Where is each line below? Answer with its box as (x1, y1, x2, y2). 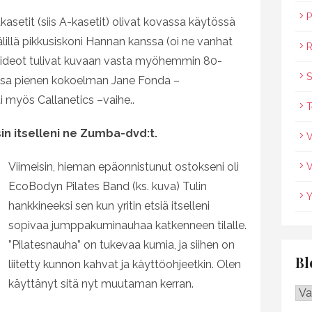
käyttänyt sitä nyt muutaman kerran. (8, 277, 194, 290)
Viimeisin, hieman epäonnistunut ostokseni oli (8, 160, 239, 173)
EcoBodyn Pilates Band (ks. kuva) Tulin (8, 180, 207, 193)
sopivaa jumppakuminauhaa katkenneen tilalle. (8, 219, 247, 232)
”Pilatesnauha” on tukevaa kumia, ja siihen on (8, 238, 235, 251)
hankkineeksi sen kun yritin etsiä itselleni (8, 199, 210, 212)
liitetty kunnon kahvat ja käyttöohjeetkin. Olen (8, 258, 241, 271)
